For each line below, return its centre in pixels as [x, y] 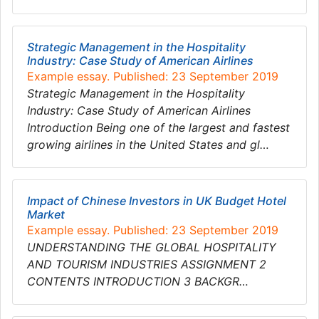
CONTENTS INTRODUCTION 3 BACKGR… [138, 281]
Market [46, 214]
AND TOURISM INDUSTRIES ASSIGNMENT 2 [150, 264]
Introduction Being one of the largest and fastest [158, 127]
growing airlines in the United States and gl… [148, 145]
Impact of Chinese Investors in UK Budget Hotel [157, 201]
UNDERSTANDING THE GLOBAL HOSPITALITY [152, 247]
